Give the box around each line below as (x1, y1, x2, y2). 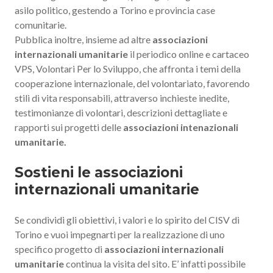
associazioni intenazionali (123, 121, 238, 133)
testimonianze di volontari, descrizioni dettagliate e (15, 106, 227, 118)
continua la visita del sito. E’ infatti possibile (64, 257, 246, 269)
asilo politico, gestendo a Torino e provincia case (15, 4, 215, 16)
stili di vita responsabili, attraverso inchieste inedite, (15, 91, 229, 104)
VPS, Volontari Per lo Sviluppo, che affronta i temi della (15, 62, 241, 74)
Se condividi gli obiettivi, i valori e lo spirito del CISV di (15, 213, 239, 225)
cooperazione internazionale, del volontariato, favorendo (15, 77, 250, 89)
